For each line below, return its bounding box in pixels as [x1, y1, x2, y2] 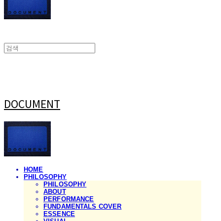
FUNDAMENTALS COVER [43, 202, 122, 210]
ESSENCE [43, 210, 75, 218]
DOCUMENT [4, 96, 60, 111]
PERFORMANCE [43, 195, 94, 203]
